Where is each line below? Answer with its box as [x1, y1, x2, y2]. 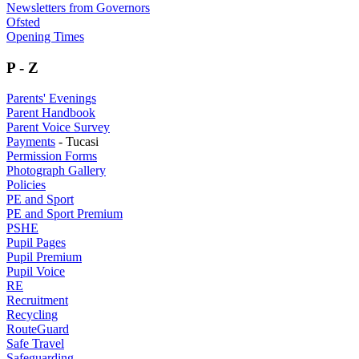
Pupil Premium [6, 250, 82, 264]
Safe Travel [6, 337, 64, 351]
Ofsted [6, 14, 40, 29]
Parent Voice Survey [6, 120, 110, 135]
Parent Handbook [6, 106, 95, 120]
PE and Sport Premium [6, 207, 123, 221]
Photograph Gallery [6, 163, 106, 178]
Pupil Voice [6, 264, 65, 279]
